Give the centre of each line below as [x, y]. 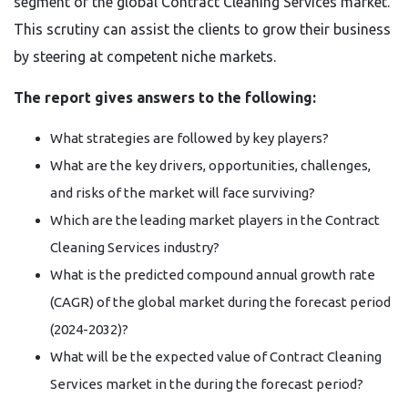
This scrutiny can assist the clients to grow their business [202, 29]
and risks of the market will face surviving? [183, 193]
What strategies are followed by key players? [189, 138]
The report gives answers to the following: [165, 97]
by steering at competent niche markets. [145, 56]
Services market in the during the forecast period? [207, 384]
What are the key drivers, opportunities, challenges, [210, 165]
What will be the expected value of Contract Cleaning [216, 357]
